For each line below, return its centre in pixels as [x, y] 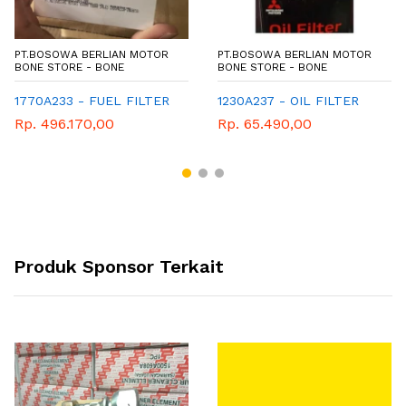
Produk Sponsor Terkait [119, 266]
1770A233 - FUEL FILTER [92, 101]
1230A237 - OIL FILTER [288, 101]
